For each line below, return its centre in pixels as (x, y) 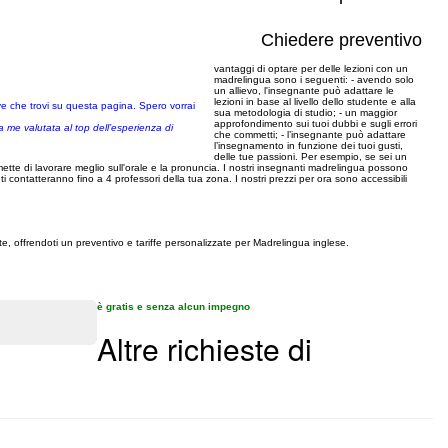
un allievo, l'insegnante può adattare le (304, 90)
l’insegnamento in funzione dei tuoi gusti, (308, 145)
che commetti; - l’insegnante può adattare (310, 134)
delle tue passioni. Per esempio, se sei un (310, 156)
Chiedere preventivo (341, 40)
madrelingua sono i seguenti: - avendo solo (314, 79)
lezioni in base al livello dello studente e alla (315, 101)
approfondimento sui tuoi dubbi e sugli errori (315, 123)
